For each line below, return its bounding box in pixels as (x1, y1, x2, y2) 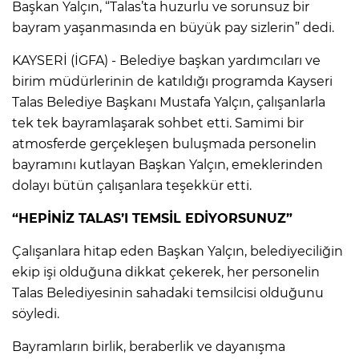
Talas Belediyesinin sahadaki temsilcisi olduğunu (12, 284, 324, 301)
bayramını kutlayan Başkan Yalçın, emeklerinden (12, 156, 323, 172)
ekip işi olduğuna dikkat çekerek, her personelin (12, 264, 320, 280)
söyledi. (12, 305, 59, 321)
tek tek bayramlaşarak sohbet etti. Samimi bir (12, 115, 304, 131)
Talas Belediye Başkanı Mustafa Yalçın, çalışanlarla (12, 94, 325, 110)
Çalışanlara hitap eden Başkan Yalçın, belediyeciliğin (12, 243, 343, 259)
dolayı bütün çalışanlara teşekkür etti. (12, 177, 252, 193)
